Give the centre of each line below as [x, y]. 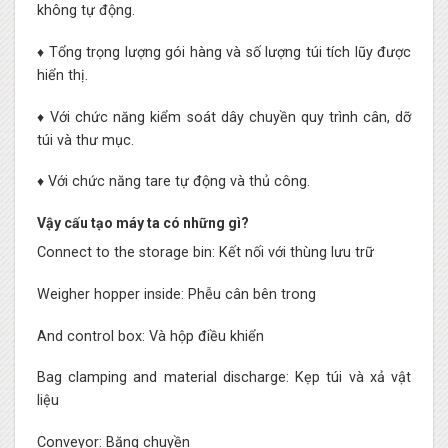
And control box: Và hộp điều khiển [150, 336]
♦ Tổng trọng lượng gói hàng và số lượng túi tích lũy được [224, 52]
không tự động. [85, 11]
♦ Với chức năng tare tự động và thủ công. [173, 182]
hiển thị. [62, 75]
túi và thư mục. [85, 140]
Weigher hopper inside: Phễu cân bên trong [176, 294]
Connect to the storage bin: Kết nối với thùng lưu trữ [205, 253]
